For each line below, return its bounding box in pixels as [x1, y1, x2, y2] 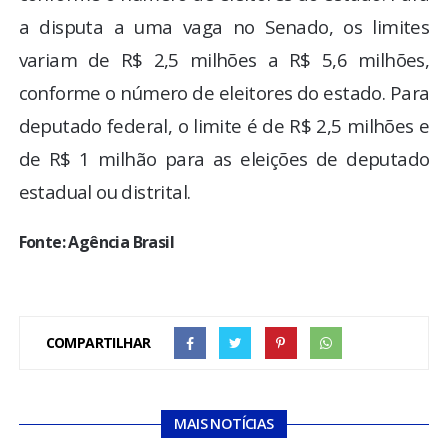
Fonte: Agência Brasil [18, 230, 175, 253]
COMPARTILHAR [45, 332, 151, 352]
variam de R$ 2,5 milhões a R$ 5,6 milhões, [18, 46, 430, 72]
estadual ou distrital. [18, 178, 191, 204]
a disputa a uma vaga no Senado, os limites [18, 13, 430, 39]
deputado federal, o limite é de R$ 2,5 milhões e [18, 112, 430, 138]
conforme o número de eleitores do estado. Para [18, 79, 430, 105]
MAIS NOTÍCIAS [174, 413, 274, 433]
